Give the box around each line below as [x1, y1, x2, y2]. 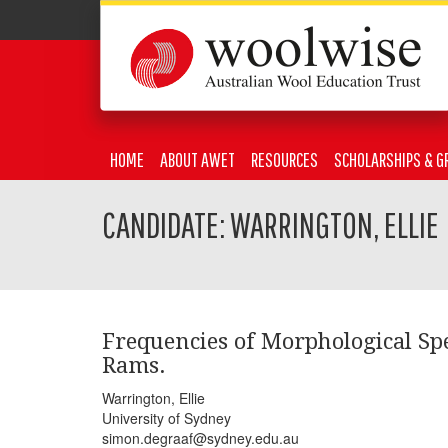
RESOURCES [251, 148, 318, 171]
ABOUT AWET [160, 148, 235, 171]
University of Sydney [102, 408, 231, 428]
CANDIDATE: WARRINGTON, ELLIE [102, 204, 439, 245]
